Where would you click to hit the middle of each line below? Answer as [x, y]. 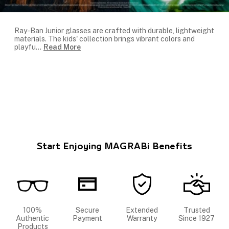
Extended [142, 210]
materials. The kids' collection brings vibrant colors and [105, 39]
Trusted [197, 210]
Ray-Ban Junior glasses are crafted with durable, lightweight [114, 31]
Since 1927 [197, 219]
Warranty [142, 219]
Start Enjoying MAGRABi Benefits [114, 147]
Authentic [32, 219]
